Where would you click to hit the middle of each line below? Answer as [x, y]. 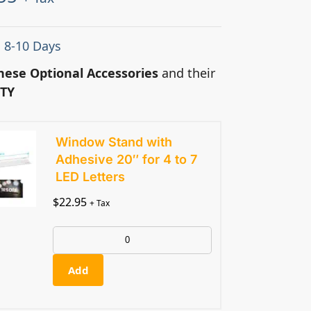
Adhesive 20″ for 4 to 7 [127, 160]
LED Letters [91, 177]
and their [187, 73]
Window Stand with [114, 142]
